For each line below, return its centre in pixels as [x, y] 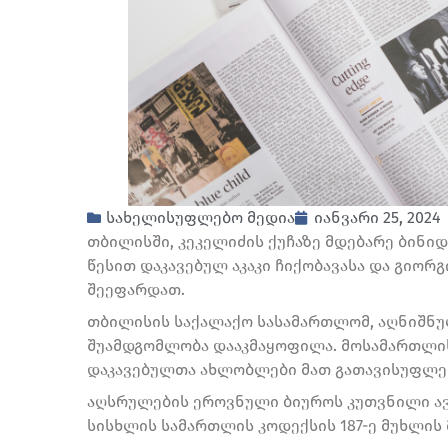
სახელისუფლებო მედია [200, 218]
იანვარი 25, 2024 [377, 218]
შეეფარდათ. [136, 290]
